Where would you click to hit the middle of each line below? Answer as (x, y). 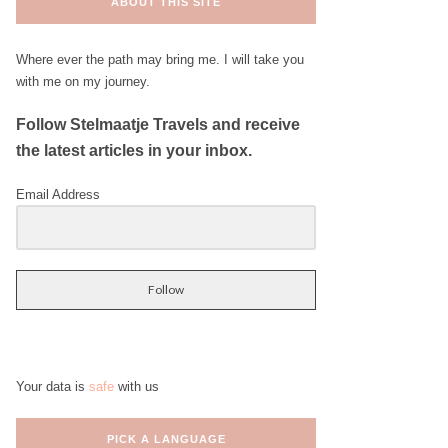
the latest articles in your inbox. (134, 151)
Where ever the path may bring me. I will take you (160, 59)
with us (136, 387)
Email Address (58, 194)
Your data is (52, 387)
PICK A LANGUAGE (166, 438)
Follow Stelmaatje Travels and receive (158, 125)
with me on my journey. (83, 81)
